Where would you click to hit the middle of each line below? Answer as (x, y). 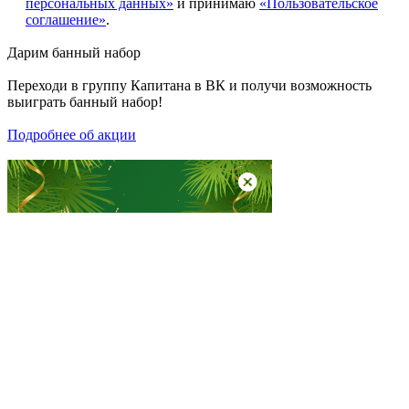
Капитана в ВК (178, 86)
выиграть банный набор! (85, 102)
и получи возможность (299, 86)
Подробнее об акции (72, 135)
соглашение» (66, 20)
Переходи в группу (69, 86)
